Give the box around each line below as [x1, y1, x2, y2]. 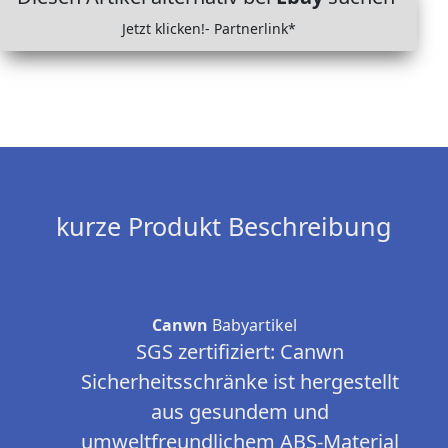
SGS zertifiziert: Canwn [136, 338, 344, 366]
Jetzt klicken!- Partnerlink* [121, 19, 296, 39]
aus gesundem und [151, 398, 329, 426]
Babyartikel [207, 314, 297, 337]
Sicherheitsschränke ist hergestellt [81, 368, 399, 396]
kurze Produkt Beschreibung [56, 209, 392, 244]
